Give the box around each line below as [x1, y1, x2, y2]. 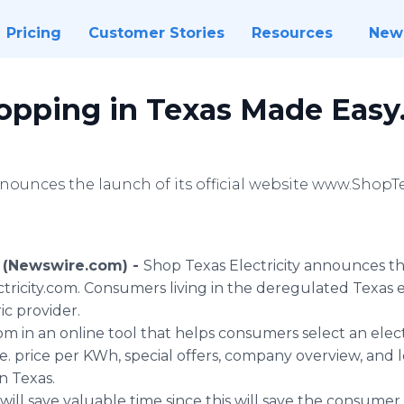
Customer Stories [87, 24, 225, 41]
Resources [251, 24, 333, 41]
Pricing [5, 24, 61, 41]
